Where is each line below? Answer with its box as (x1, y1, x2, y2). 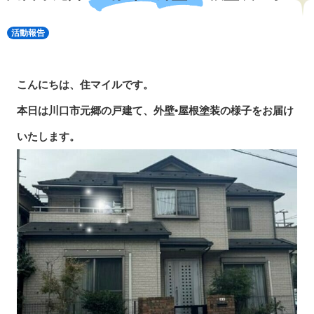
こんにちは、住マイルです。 (16, 78, 153, 90)
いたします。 (16, 130, 80, 142)
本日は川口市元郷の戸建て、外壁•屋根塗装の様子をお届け (16, 104, 294, 116)
